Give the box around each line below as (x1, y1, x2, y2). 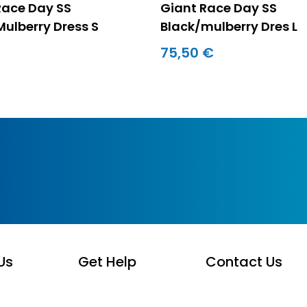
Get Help (78, 251, 137, 271)
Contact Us (205, 251, 282, 271)
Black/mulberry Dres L (160, 17, 297, 35)
